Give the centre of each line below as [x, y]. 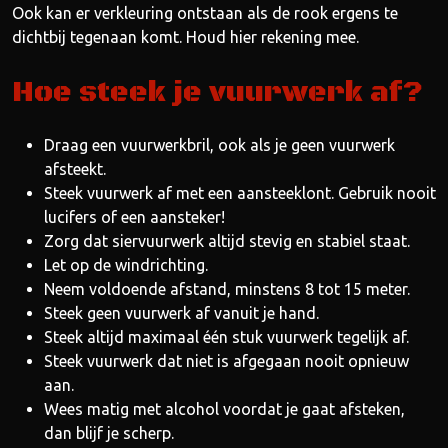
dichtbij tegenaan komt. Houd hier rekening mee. [185, 37]
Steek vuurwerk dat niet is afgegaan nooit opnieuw [226, 361]
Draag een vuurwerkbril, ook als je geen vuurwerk [219, 145]
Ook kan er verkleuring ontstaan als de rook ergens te [205, 13]
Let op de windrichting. [126, 265]
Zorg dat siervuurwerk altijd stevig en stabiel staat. [227, 241]
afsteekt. [75, 169]
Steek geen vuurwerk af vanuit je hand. [181, 313]
